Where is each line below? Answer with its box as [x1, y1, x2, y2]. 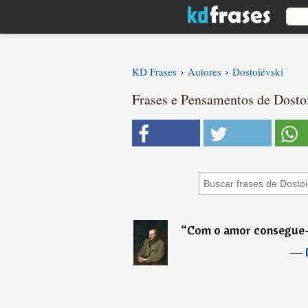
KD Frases [132, 65, 177, 78]
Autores [188, 65, 221, 78]
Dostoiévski [232, 65, 283, 78]
